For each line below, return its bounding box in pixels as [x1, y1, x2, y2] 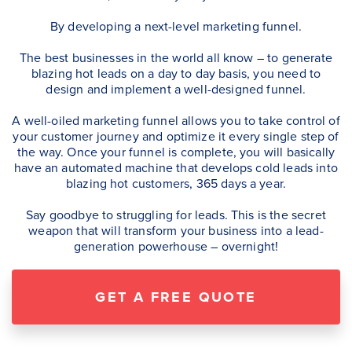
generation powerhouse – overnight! [73, 236, 279, 255]
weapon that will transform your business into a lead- [28, 221, 324, 239]
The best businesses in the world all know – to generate [20, 48, 332, 66]
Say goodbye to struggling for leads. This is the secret [26, 205, 326, 223]
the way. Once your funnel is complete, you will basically [16, 142, 335, 160]
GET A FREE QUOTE [95, 286, 257, 307]
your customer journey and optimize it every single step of [13, 126, 339, 145]
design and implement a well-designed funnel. [46, 79, 306, 97]
